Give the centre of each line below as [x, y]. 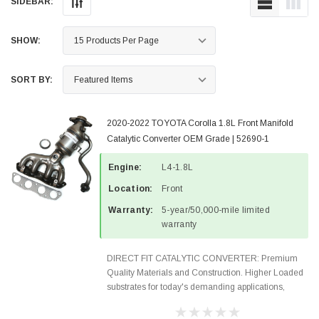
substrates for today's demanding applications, [196, 287]
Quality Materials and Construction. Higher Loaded [205, 273]
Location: [131, 189]
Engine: [125, 167]
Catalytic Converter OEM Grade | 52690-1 [188, 139]
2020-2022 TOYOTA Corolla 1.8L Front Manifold [200, 123]
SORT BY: [32, 80]
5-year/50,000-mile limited [216, 210]
